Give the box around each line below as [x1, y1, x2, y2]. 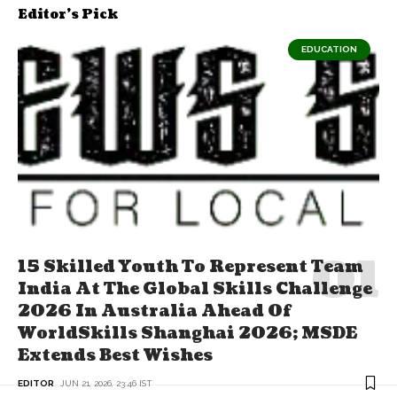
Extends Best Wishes [18, 344, 213, 367]
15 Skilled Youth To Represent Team [18, 255, 363, 278]
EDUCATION [301, 43, 357, 54]
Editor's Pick [18, 5, 118, 23]
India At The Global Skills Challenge [18, 277, 372, 300]
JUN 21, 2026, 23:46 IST [60, 378, 152, 388]
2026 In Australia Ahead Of [18, 300, 291, 323]
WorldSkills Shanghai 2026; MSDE [18, 322, 357, 345]
